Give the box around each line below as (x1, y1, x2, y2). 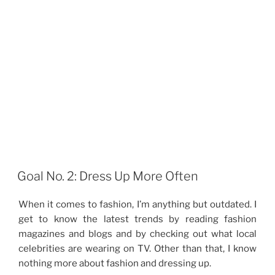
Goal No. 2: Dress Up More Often (17, 168, 198, 184)
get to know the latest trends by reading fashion (18, 213, 257, 225)
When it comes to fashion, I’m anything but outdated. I (18, 198, 257, 210)
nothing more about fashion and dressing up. (18, 257, 211, 269)
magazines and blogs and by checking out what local (18, 228, 257, 239)
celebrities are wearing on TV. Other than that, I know (18, 242, 257, 254)
